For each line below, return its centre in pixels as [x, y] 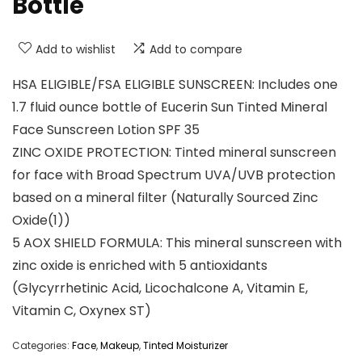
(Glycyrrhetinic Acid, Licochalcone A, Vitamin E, [160, 288]
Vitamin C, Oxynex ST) [82, 311]
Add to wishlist [76, 50]
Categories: [42, 346]
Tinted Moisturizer [185, 346]
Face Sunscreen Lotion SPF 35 [106, 130]
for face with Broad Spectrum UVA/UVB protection [174, 175]
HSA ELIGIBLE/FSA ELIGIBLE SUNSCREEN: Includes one [175, 85]
